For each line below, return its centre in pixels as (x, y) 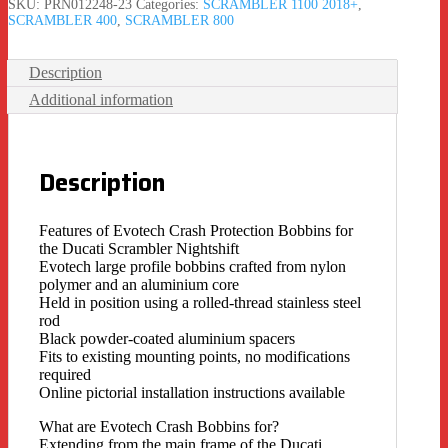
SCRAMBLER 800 (179, 20)
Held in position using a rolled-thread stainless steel (200, 302)
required (65, 374)
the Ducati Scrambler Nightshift (139, 248)
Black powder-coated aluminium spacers (167, 338)
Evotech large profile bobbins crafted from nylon (192, 266)
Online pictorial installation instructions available (192, 392)
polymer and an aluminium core (139, 284)
